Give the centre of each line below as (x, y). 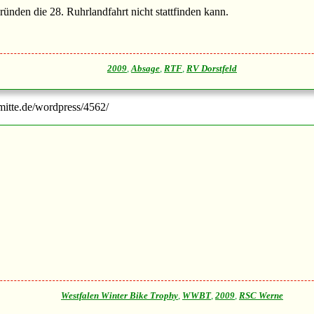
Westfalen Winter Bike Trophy (120, 296)
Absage (145, 69)
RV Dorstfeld (212, 69)
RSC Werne (261, 296)
